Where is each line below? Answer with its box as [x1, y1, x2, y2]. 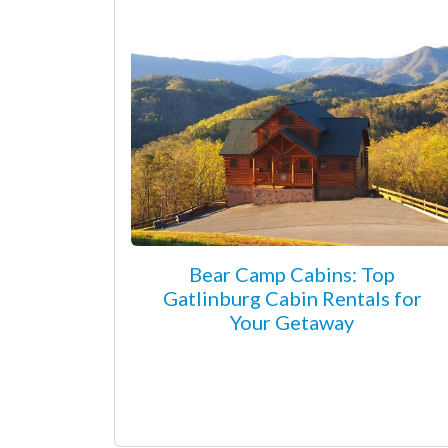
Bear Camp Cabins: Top [189, 261, 395, 286]
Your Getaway [230, 309, 354, 334]
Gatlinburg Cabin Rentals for [162, 285, 422, 310]
